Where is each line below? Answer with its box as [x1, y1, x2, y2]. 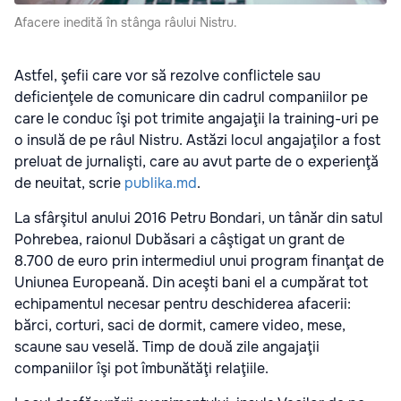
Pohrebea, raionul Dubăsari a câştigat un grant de [14, 229, 345, 249]
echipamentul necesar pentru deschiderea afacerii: [14, 294, 351, 313]
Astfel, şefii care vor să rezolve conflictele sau [14, 65, 320, 85]
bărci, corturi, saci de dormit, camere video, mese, [14, 315, 346, 335]
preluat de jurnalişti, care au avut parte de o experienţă [14, 151, 379, 171]
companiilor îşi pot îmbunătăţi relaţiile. [14, 358, 269, 378]
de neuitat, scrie [14, 173, 124, 192]
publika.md [124, 173, 197, 192]
